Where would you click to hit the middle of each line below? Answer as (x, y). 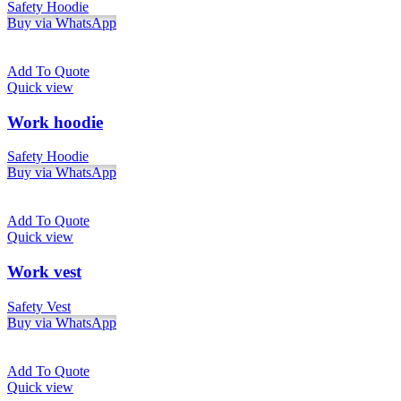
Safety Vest (39, 306)
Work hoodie (55, 122)
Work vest (44, 272)
